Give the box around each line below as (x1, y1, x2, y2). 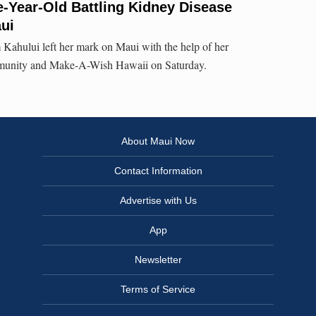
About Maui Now (121, 135, 195, 147)
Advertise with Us (119, 195, 197, 207)
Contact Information (114, 165, 202, 177)
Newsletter (134, 254, 182, 266)
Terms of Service (121, 284, 195, 296)
